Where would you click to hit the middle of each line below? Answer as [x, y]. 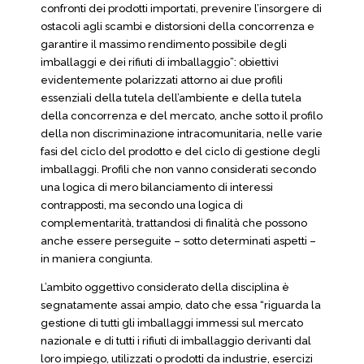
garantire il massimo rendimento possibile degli [164, 44]
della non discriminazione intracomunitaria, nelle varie [182, 134]
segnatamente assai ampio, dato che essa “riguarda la [181, 305]
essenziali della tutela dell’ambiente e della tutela [171, 98]
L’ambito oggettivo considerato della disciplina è [165, 287]
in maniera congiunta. [97, 259]
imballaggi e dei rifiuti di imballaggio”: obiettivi [160, 62]
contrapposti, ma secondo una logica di [142, 205]
